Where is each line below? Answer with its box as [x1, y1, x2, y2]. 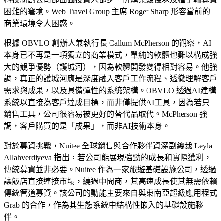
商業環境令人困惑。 [4, 19, 75, 28]
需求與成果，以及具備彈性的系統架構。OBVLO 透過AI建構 [4, 86, 216, 95]
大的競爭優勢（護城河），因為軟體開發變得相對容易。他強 [4, 62, 217, 71]
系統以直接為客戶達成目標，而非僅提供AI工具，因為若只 [4, 98, 210, 107]
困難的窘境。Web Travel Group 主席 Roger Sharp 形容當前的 [4, 7, 210, 16]
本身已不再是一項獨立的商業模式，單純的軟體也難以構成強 [4, 50, 217, 59]
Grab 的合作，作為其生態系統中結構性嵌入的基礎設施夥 [4, 200, 203, 209]
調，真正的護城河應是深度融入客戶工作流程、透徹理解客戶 [4, 74, 217, 83]
